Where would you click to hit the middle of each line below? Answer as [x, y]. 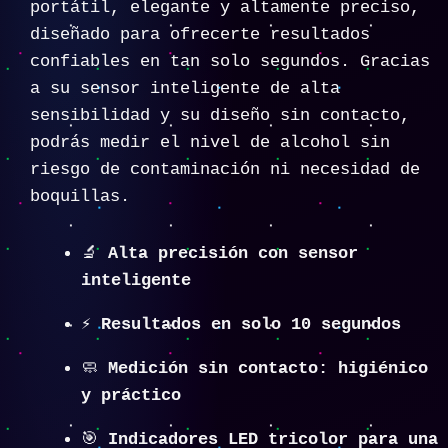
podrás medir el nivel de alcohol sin [210, 143]
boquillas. [80, 197]
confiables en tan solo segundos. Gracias [230, 62]
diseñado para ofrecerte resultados [200, 35]
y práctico [131, 395]
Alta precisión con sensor [233, 253]
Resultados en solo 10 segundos [251, 324]
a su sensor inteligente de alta [185, 89]
